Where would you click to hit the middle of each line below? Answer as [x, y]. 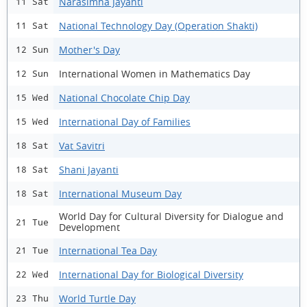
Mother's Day [89, 49]
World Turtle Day [97, 298]
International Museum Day [120, 193]
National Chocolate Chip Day [124, 97]
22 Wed [32, 274]
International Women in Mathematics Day [155, 73]
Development [89, 227]
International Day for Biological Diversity [151, 274]
